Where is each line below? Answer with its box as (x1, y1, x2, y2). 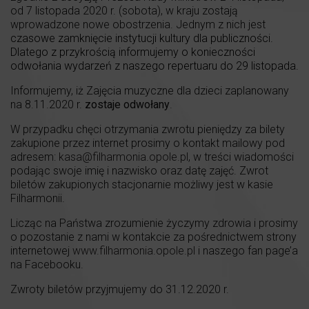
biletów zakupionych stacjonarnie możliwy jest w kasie (10, 178, 273, 192)
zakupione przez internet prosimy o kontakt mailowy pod (10, 137, 285, 150)
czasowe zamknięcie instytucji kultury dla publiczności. (10, 32, 273, 46)
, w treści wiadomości (188, 150, 294, 164)
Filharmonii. (10, 192, 65, 206)
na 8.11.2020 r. (10, 98, 85, 112)
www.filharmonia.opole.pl (72, 244, 195, 258)
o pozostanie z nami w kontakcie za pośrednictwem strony (10, 230, 297, 244)
